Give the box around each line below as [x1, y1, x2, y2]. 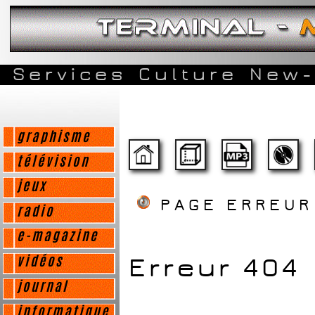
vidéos [17, 256, 63, 269]
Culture [139, 65, 238, 84]
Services [13, 65, 127, 84]
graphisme [17, 131, 91, 145]
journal [17, 281, 68, 295]
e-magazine [17, 231, 98, 244]
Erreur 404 [129, 254, 300, 282]
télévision [17, 156, 89, 169]
